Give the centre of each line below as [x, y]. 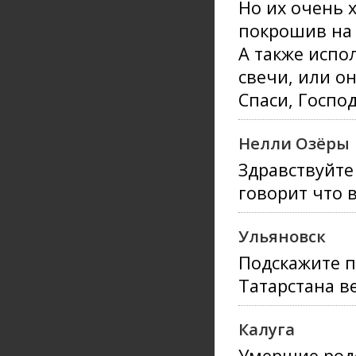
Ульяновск [282, 236]
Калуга [267, 329]
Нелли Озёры [294, 143]
